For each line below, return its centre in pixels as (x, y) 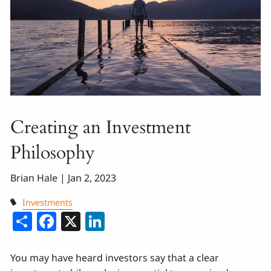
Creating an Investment (101, 128)
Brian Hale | (39, 178)
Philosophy (53, 153)
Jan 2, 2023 (92, 178)
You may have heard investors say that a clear (115, 257)
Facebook (100, 219)
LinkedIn (145, 219)
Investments (47, 203)
